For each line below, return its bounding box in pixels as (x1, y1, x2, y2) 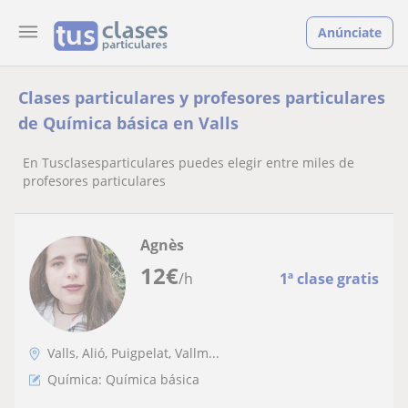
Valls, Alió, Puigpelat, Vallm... (47, 344, 219, 362)
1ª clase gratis (280, 269, 379, 289)
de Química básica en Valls (18, 112, 239, 134)
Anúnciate (318, 24, 382, 41)
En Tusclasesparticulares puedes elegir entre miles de (23, 154, 354, 171)
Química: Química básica (47, 371, 199, 388)
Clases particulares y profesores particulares (18, 87, 385, 108)
